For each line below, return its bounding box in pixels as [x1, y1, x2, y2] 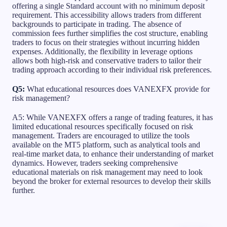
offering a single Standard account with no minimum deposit [12, 1, 205, 10]
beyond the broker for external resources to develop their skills [12, 176, 211, 185]
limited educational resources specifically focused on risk [12, 122, 193, 131]
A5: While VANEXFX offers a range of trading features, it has [12, 112, 213, 122]
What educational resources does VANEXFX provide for [25, 84, 210, 93]
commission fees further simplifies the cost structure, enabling [12, 28, 208, 37]
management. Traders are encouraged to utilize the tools [12, 131, 190, 140]
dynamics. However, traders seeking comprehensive [12, 158, 178, 167]
